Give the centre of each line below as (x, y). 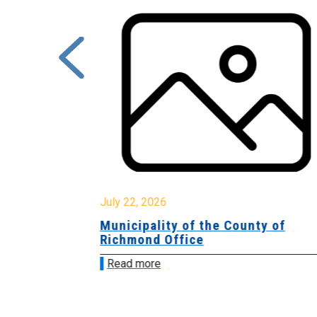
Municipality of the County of (192, 225)
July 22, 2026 (133, 202)
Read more (133, 263)
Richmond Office (151, 239)
